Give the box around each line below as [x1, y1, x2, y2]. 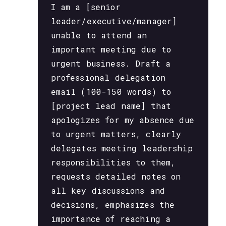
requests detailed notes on [50, 171, 181, 182]
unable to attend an [50, 29, 147, 40]
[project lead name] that [50, 100, 172, 111]
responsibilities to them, [50, 156, 176, 167]
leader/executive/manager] [50, 15, 177, 26]
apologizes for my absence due [50, 114, 194, 125]
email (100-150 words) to [50, 86, 172, 97]
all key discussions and [50, 185, 165, 196]
